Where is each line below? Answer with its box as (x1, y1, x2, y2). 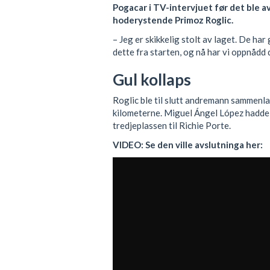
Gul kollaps (113, 69, 191, 89)
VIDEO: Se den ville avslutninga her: (113, 139, 263, 150)
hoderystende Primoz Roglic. (113, 14, 233, 26)
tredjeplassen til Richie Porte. (113, 120, 231, 131)
